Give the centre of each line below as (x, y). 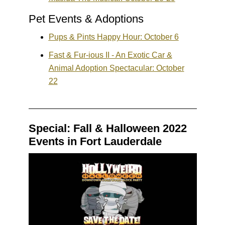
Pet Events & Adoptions (86, 19)
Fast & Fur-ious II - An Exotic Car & (110, 55)
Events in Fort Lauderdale (95, 142)
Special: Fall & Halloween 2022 (107, 129)
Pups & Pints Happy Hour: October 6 (114, 37)
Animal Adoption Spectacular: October (116, 68)
